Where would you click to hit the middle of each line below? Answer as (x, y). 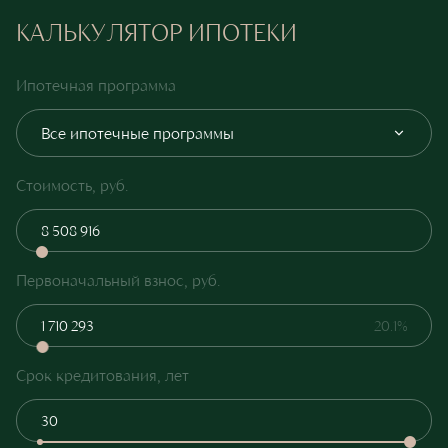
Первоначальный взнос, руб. (118, 279)
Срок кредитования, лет (102, 374)
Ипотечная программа (96, 84)
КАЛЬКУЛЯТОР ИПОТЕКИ (156, 31)
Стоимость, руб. (72, 184)
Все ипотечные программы (137, 132)
